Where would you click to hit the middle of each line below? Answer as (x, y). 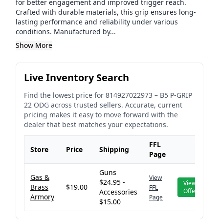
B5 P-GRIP (176, 95)
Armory (42, 197)
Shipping (114, 149)
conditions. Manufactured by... (66, 32)
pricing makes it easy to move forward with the (101, 115)
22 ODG (36, 105)
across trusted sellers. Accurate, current (116, 105)
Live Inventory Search (77, 77)
